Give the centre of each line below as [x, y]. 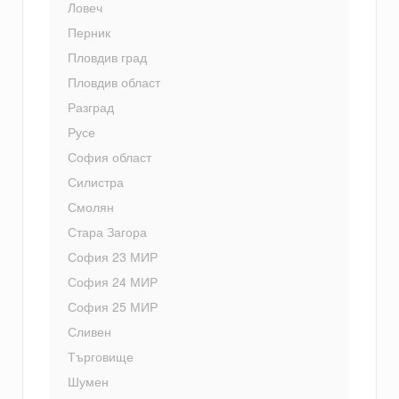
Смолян [91, 207]
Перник [89, 33]
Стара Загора [107, 232]
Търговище [101, 357]
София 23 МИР [113, 257]
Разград [91, 107]
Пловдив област [114, 82]
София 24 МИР [113, 282]
